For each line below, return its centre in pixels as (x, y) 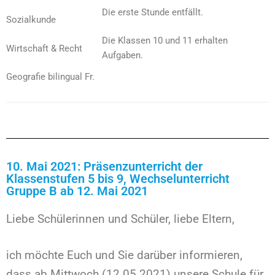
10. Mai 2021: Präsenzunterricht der (104, 166)
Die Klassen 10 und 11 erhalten (165, 41)
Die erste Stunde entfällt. (153, 12)
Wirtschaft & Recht (44, 48)
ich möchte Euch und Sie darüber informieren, (124, 255)
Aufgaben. (122, 55)
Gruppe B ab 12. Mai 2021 (77, 191)
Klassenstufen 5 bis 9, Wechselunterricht (118, 178)
